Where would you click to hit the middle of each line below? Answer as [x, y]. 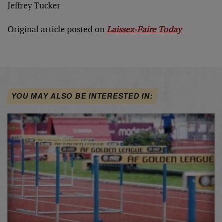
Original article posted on [57, 30]
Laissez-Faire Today [145, 30]
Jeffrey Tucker [34, 6]
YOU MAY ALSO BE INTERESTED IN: [82, 96]
